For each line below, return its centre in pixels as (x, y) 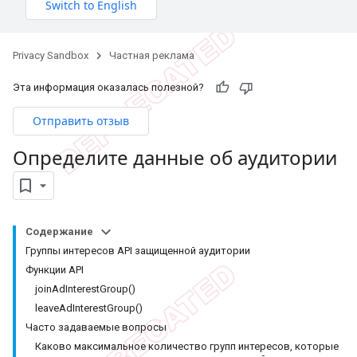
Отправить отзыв (81, 121)
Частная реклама (152, 55)
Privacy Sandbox (51, 55)
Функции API (55, 269)
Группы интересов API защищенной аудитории (138, 250)
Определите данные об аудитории (175, 157)
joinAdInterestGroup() (85, 288)
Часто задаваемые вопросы (96, 327)
